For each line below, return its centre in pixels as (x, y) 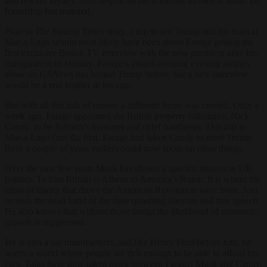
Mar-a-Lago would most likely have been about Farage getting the (129, 42)
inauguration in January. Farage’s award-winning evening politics (127, 63)
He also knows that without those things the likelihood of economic (131, 211)
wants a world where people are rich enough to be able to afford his (131, 253)
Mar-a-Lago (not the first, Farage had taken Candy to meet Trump (128, 137)
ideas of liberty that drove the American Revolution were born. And (131, 190)
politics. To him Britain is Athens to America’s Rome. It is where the (133, 179)
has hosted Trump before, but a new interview (161, 74)
